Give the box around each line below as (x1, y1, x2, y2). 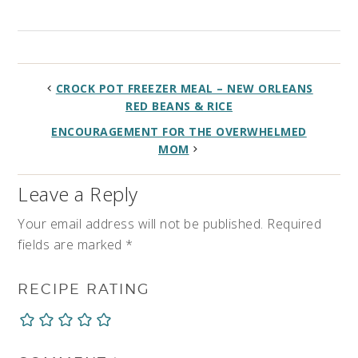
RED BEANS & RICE (125, 98, 233, 114)
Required (267, 215, 322, 233)
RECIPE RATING (18, 280, 151, 298)
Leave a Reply (18, 181, 138, 208)
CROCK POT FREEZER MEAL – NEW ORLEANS (55, 81, 313, 97)
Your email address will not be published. (18, 215, 264, 233)
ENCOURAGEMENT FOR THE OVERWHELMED (51, 124, 307, 140)
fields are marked (18, 236, 126, 254)
